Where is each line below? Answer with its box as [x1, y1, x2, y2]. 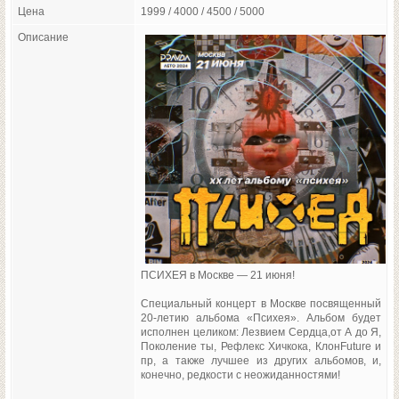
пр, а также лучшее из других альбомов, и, [141, 354, 381, 366]
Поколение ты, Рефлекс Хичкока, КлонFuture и [141, 340, 381, 352]
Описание [18, 32, 69, 43]
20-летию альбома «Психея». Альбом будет [141, 312, 381, 323]
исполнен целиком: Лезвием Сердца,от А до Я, [141, 326, 381, 338]
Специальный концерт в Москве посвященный [141, 297, 381, 309]
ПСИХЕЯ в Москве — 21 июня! [141, 269, 295, 281]
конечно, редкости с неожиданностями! [141, 369, 340, 380]
